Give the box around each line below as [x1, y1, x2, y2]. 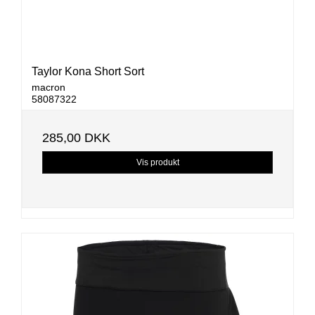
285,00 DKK [42, 131, 110, 146]
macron [32, 82, 65, 94]
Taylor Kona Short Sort [32, 65, 144, 78]
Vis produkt [136, 157, 179, 168]
